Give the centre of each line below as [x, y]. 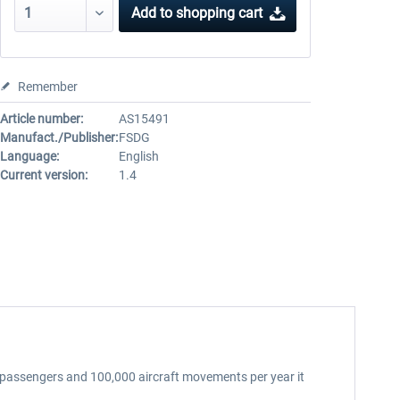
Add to [152, 13]
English [138, 156]
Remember [47, 87]
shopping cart [220, 13]
